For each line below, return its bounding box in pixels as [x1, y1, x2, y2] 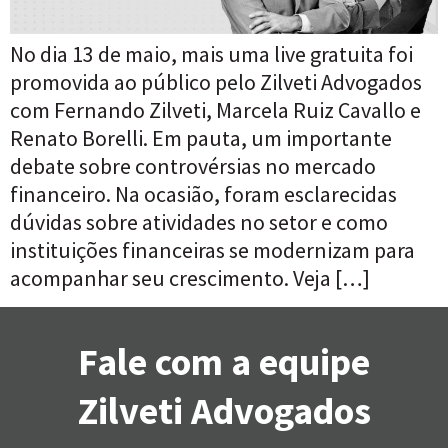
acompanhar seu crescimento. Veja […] [10, 264, 370, 293]
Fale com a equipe [78, 337, 370, 385]
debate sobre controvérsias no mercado [10, 152, 376, 181]
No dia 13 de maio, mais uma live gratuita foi [10, 40, 413, 69]
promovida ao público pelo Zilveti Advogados [10, 68, 422, 97]
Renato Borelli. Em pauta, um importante [10, 124, 392, 153]
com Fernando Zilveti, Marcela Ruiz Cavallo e [10, 96, 421, 125]
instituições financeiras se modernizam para [10, 236, 415, 265]
